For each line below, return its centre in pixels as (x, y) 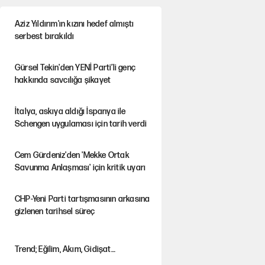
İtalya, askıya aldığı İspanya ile (70, 112)
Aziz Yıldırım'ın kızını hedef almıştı (74, 24)
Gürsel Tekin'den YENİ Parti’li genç (75, 68)
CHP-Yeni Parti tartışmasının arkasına (82, 199)
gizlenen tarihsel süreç (55, 211)
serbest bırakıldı (44, 36)
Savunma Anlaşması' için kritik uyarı (80, 168)
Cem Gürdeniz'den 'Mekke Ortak (72, 155)
